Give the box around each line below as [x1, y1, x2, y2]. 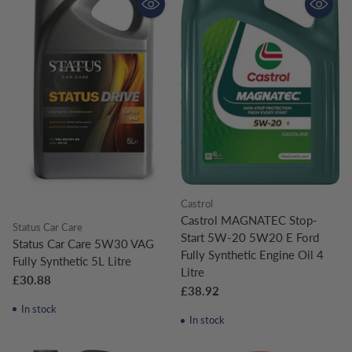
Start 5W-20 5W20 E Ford [181, 230, 319, 245]
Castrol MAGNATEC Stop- [181, 213, 317, 228]
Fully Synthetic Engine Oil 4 [181, 247, 324, 262]
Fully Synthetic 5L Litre [13, 253, 131, 268]
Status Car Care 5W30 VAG [13, 236, 154, 251]
